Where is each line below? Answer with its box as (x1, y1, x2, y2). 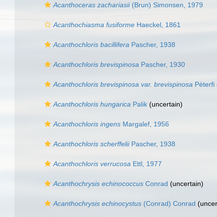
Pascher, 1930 (139, 61, 185, 68)
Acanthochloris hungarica (53, 100, 131, 108)
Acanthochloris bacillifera (53, 41, 129, 48)
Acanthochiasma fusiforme (53, 21, 135, 29)
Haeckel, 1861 (135, 21, 181, 29)
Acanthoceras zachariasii (53, 1, 130, 9)
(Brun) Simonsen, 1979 (130, 1, 203, 9)
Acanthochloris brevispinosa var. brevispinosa (53, 80, 193, 88)
